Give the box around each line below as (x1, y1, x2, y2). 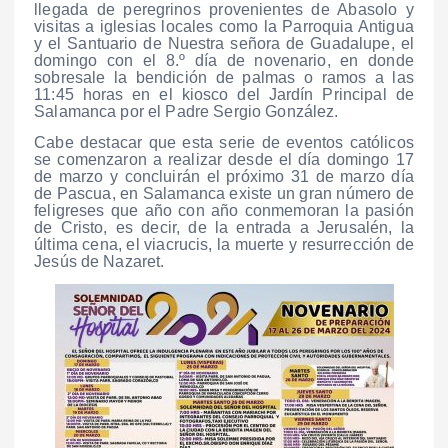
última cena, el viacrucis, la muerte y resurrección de (34, 236, 414, 254)
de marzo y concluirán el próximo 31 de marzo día (34, 168, 414, 186)
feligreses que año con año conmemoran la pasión (34, 202, 414, 220)
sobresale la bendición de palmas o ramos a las (34, 69, 414, 87)
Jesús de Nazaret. (34, 253, 165, 271)
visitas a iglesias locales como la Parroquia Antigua (34, 18, 414, 36)
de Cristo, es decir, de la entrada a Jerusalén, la (34, 219, 414, 237)
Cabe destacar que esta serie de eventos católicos (34, 134, 414, 152)
